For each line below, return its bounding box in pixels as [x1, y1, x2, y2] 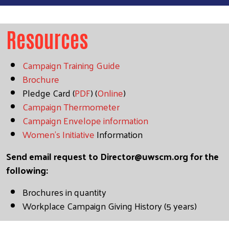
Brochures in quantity [22, 183, 106, 200]
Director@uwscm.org [100, 147, 188, 165]
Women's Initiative [22, 125, 95, 143]
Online [97, 84, 123, 101]
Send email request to [6, 147, 100, 165]
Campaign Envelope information [22, 111, 148, 129]
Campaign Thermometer [22, 98, 120, 115]
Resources [6, 25, 88, 52]
